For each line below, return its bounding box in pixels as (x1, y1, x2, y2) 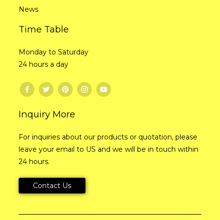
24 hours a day (18, 59, 68, 69)
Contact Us (32, 181, 71, 190)
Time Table (18, 23, 69, 35)
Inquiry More (18, 108, 75, 120)
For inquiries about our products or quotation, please (18, 132, 197, 141)
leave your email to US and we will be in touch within (18, 144, 198, 154)
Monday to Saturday (18, 47, 88, 56)
